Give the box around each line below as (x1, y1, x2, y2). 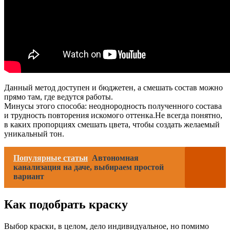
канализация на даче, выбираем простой (13, 162, 164, 171)
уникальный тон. (4, 129, 64, 138)
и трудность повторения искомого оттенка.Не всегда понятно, (4, 110, 222, 120)
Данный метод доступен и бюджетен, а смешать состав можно (4, 83, 223, 92)
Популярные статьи (13, 153, 88, 162)
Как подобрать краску (4, 198, 128, 212)
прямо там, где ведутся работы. (4, 92, 113, 101)
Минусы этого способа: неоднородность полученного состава (4, 101, 222, 110)
